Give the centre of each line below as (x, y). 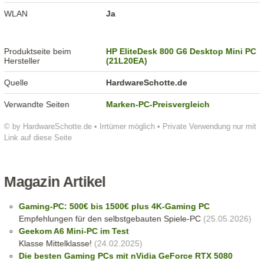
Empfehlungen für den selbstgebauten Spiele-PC (110, 219)
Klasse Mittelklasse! (55, 244)
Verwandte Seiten (37, 105)
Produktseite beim (38, 52)
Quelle (16, 83)
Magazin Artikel (55, 182)
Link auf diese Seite (38, 138)
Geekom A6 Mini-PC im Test (74, 231)
